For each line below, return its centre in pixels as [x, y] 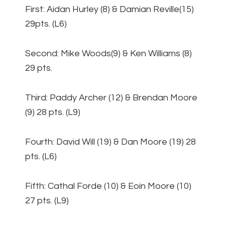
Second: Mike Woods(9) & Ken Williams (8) [108, 54]
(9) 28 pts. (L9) [53, 113]
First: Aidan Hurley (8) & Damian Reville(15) [109, 10]
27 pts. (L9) [47, 201]
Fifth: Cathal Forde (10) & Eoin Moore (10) [108, 186]
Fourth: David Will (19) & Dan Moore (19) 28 [110, 142]
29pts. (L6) [46, 24]
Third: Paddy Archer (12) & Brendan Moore [111, 98]
